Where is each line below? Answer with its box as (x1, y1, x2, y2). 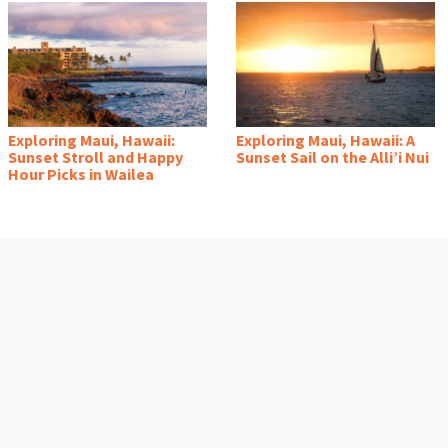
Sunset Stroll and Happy (8, 146, 183, 167)
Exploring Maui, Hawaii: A (236, 129, 415, 150)
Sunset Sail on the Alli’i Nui (236, 146, 429, 167)
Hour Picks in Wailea (8, 163, 154, 184)
